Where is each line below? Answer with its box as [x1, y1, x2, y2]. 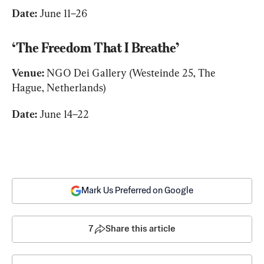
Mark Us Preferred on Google [81, 186, 193, 196]
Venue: [12, 67, 44, 80]
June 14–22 [37, 108, 89, 121]
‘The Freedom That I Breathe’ [12, 40, 180, 56]
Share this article [105, 225, 176, 234]
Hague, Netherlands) [12, 81, 106, 94]
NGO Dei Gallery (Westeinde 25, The [44, 67, 218, 80]
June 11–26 [37, 7, 87, 20]
